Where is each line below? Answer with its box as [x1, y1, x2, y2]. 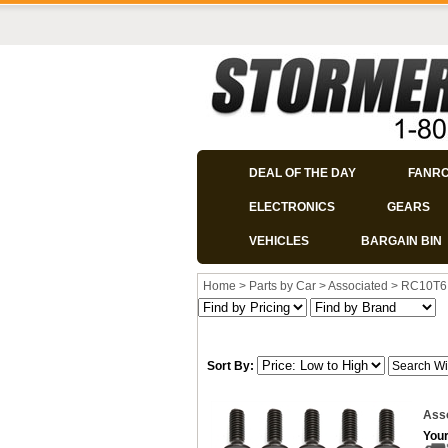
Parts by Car [249, 279, 316, 293]
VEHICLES [249, 234, 309, 248]
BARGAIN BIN [361, 234, 442, 248]
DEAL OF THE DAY [249, 166, 356, 180]
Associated [328, 279, 388, 293]
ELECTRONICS [249, 200, 335, 214]
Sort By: [207, 359, 254, 373]
